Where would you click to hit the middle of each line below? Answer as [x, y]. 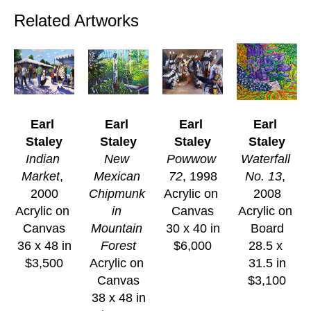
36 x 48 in [44, 246]
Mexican [117, 177]
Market [41, 177]
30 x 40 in [193, 229]
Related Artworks [76, 20]
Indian [42, 159]
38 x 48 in [118, 298]
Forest [118, 246]
